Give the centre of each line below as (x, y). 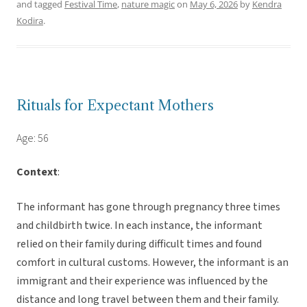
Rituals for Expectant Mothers (115, 106)
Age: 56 (33, 139)
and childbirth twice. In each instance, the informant (139, 226)
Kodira (30, 21)
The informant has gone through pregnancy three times (148, 207)
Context (37, 172)
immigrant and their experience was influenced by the (142, 281)
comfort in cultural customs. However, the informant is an (152, 263)
